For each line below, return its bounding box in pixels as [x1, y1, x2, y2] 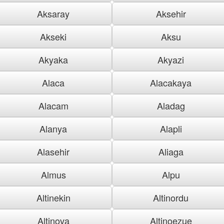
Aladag [156, 98, 185, 112]
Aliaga [158, 144, 183, 158]
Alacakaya [150, 75, 191, 89]
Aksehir [155, 6, 186, 20]
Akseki [40, 29, 66, 43]
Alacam [38, 98, 68, 112]
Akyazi [157, 52, 184, 66]
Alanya [39, 121, 67, 135]
